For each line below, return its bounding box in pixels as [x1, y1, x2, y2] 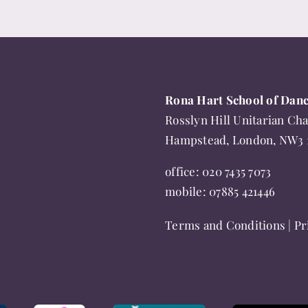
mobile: [165, 183, 210, 199]
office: [165, 163, 203, 179]
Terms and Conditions [165, 217, 286, 232]
